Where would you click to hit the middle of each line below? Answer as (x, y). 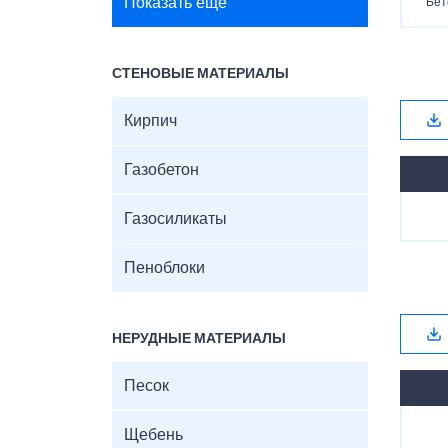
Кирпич (150, 121)
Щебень (153, 435)
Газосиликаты (175, 219)
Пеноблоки (164, 268)
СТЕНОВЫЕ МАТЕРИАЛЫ (200, 74)
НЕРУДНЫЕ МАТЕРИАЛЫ (199, 339)
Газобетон (161, 170)
